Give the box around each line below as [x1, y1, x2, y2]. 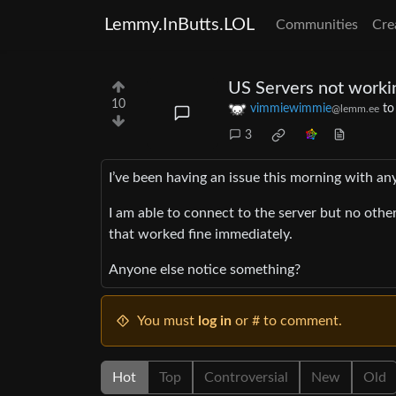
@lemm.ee [331, 103, 379, 115]
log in [198, 314, 232, 329]
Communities [276, 18, 358, 32]
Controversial [204, 370, 288, 385]
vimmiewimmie [250, 103, 331, 116]
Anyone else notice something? [109, 263, 301, 278]
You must [137, 314, 198, 329]
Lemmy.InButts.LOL [104, 16, 255, 34]
